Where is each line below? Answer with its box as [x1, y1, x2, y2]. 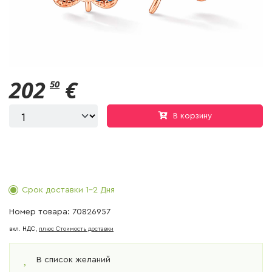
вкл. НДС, [9, 226, 39, 232]
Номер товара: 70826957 [9, 208, 110, 216]
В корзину [172, 111, 212, 120]
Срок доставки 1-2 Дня [22, 186, 115, 194]
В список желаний [36, 256, 110, 264]
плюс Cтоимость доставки [39, 226, 114, 232]
